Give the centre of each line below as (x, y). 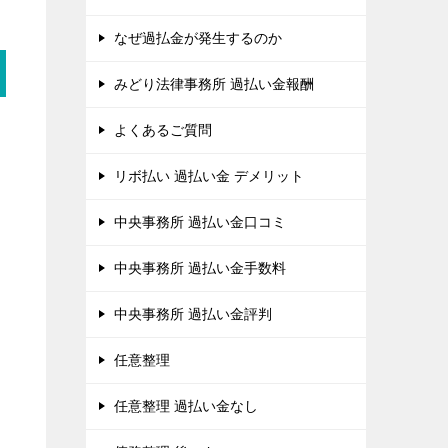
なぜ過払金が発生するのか (198, 38)
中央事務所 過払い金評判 (193, 314)
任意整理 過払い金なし (186, 406)
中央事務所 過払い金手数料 (200, 268)
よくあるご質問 (163, 130)
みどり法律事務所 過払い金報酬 (214, 84)
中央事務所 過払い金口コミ (200, 222)
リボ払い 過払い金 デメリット (209, 176)
